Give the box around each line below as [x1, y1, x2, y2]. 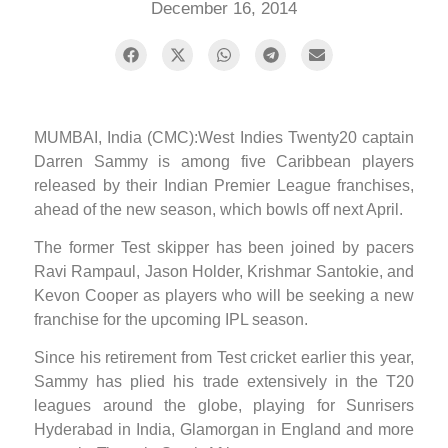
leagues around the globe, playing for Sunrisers [34, 397, 414, 415]
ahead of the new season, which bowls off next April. [34, 200, 403, 218]
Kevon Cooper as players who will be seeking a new [34, 286, 414, 304]
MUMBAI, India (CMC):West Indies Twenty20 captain [34, 128, 414, 146]
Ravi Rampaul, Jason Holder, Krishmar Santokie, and [34, 262, 414, 280]
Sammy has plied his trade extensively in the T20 [34, 373, 414, 391]
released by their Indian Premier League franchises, [34, 176, 414, 194]
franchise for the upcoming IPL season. [34, 310, 308, 328]
